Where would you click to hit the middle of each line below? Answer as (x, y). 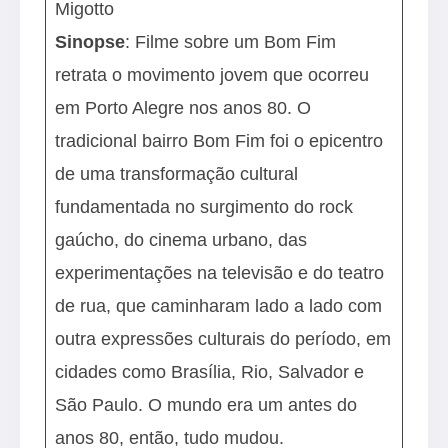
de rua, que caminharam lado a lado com (219, 305)
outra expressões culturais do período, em (223, 338)
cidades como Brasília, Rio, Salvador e (210, 371)
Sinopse (90, 41)
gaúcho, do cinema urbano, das (181, 239)
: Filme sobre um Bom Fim (231, 41)
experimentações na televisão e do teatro (220, 272)
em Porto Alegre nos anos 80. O (183, 107)
